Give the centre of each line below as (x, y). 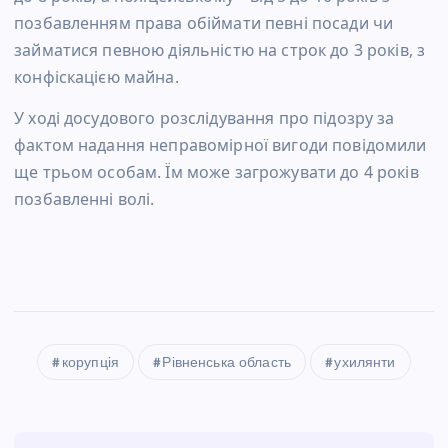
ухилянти (365, 364)
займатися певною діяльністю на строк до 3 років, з (220, 50)
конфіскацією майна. (96, 77)
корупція (90, 364)
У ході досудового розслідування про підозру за (204, 118)
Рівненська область (226, 364)
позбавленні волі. (84, 199)
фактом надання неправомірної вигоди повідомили (220, 145)
